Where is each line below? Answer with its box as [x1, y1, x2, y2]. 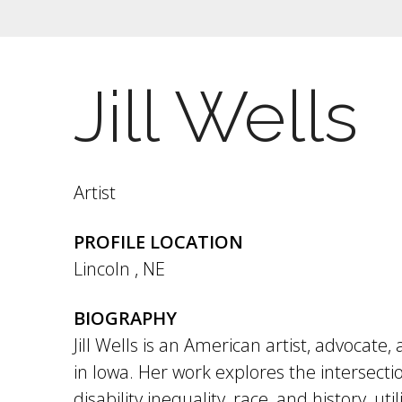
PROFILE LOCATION [74, 230, 243, 254]
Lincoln [74, 257, 135, 281]
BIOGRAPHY [74, 306, 177, 330]
